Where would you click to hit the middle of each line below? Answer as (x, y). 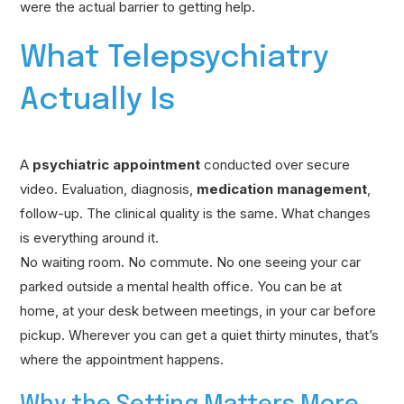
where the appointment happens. (122, 359)
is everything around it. (90, 237)
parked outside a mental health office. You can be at (181, 286)
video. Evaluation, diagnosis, (109, 188)
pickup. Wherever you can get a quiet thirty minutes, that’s (200, 335)
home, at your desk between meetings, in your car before (198, 310)
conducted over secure (275, 164)
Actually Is (98, 100)
